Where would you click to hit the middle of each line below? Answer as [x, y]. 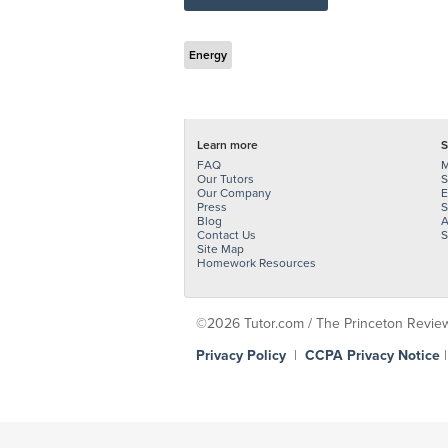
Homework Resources [256, 263]
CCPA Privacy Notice [372, 355]
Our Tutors [225, 179]
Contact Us [226, 235]
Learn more [227, 145]
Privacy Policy [241, 355]
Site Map [220, 249]
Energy [208, 55]
